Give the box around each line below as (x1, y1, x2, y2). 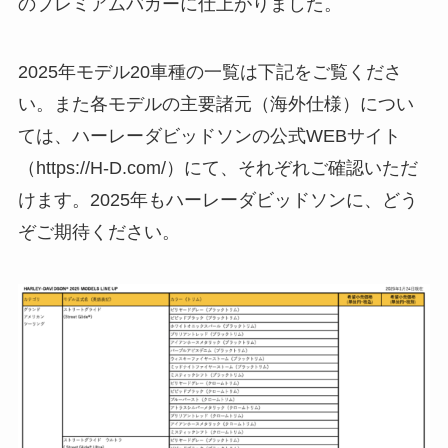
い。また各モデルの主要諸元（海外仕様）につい (17, 94, 414, 115)
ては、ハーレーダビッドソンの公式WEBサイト (17, 126, 401, 147)
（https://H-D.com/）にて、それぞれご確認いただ (17, 158, 418, 179)
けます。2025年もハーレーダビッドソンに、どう (17, 190, 418, 211)
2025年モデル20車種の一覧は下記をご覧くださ (17, 62, 402, 83)
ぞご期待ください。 (17, 222, 185, 243)
